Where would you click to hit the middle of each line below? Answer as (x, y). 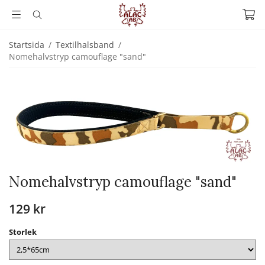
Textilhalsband (85, 45)
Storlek (23, 232)
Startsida (27, 45)
